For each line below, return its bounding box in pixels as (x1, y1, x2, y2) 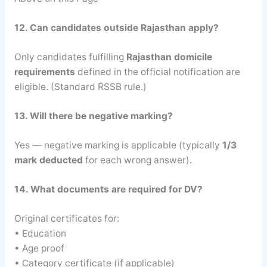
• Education (14, 227, 66, 239)
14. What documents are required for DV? (14, 184, 203, 195)
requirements (14, 66, 75, 77)
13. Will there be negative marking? (14, 110, 173, 122)
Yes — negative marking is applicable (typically (14, 139, 222, 151)
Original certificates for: (14, 212, 119, 224)
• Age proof (14, 242, 64, 254)
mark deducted (14, 154, 83, 166)
